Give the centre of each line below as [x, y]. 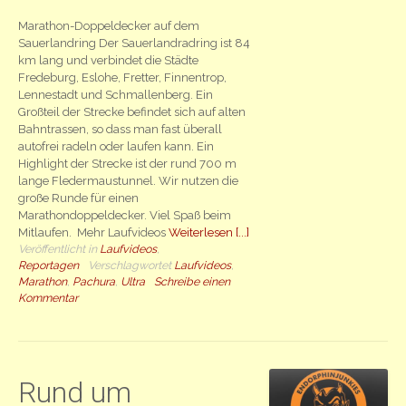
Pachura [94, 281]
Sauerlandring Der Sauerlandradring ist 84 [135, 43]
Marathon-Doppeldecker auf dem [109, 25]
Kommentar [48, 297]
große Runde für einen [79, 198]
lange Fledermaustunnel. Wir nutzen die [129, 180]
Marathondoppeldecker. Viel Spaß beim [125, 215]
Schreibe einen [193, 281]
